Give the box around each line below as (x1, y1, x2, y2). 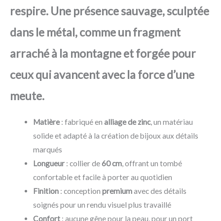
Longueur (33, 158, 65, 168)
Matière (33, 117, 60, 126)
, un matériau (150, 117, 193, 126)
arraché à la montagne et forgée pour (10, 46, 196, 61)
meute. (10, 89, 44, 103)
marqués (33, 145, 62, 154)
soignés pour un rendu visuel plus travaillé (33, 200, 171, 209)
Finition (33, 186, 59, 195)
